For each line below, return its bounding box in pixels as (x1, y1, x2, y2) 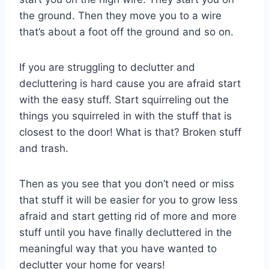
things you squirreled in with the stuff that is (19, 109, 232, 122)
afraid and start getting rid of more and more (19, 210, 237, 222)
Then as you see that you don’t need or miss (19, 177, 234, 190)
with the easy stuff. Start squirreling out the (19, 93, 229, 106)
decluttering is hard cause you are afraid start (19, 77, 241, 89)
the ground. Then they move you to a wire (19, 9, 222, 22)
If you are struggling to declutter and (19, 61, 195, 73)
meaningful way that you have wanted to (19, 242, 217, 255)
